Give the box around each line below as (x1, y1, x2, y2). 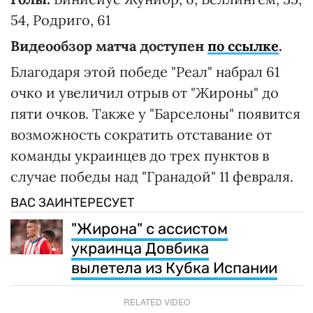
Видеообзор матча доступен (10, 37, 208, 55)
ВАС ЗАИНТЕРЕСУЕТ (10, 195, 134, 211)
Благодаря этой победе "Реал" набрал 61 (10, 63, 279, 81)
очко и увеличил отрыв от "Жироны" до (10, 84, 279, 102)
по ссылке (208, 37, 279, 55)
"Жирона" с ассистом (71, 219, 228, 239)
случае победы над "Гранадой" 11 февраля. (10, 168, 293, 186)
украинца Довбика (71, 239, 209, 259)
